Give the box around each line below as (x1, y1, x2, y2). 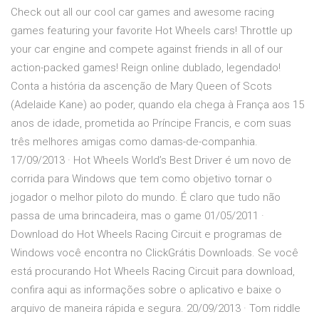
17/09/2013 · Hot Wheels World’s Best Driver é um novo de (11, 154, 291, 167)
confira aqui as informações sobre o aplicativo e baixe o (11, 283, 281, 297)
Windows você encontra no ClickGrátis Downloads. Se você (11, 246, 298, 260)
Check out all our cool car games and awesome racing (11, 6, 274, 19)
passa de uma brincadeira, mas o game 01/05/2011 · (11, 209, 264, 223)
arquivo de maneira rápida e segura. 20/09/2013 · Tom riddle (11, 302, 300, 315)
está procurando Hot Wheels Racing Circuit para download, (11, 265, 295, 278)
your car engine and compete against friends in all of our (11, 43, 283, 56)
